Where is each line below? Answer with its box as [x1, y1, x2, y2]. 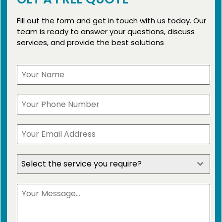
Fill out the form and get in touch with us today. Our [17, 15, 206, 26]
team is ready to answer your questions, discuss [17, 26, 195, 37]
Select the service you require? [21, 158, 142, 170]
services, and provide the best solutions [17, 37, 164, 48]
